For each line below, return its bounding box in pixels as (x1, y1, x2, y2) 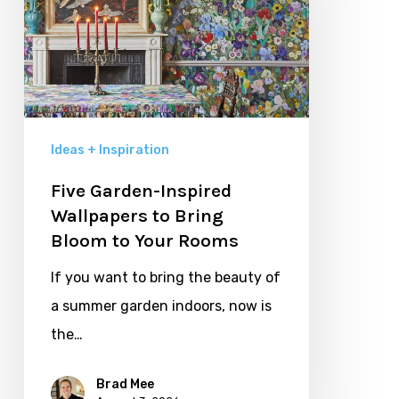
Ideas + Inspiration (50, 142, 169, 158)
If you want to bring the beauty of (50, 268, 281, 286)
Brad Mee (95, 376, 154, 392)
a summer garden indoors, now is (50, 297, 272, 314)
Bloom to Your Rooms (50, 229, 239, 251)
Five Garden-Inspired (50, 179, 232, 201)
